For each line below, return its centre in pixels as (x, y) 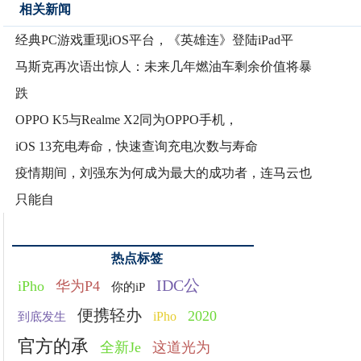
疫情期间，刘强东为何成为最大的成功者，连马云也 (164, 173)
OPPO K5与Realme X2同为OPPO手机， (127, 120)
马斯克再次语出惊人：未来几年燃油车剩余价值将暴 (164, 66)
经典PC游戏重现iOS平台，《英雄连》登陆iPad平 (155, 40)
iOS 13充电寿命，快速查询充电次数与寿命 (137, 146)
